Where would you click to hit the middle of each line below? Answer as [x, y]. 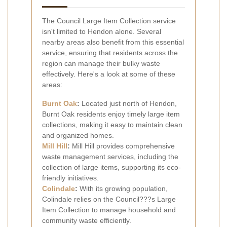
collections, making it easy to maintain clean [112, 124]
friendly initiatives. [70, 178]
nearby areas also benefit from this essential [113, 42]
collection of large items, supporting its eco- [111, 167]
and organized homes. [78, 135]
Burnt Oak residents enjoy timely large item [111, 114]
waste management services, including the [110, 156]
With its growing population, [123, 188]
